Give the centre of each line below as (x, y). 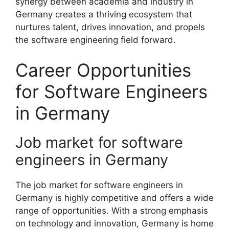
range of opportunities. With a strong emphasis (112, 211)
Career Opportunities (103, 70)
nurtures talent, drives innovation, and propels (110, 27)
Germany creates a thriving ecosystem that (104, 14)
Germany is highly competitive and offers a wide (114, 198)
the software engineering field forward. (96, 40)
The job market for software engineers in (99, 185)
